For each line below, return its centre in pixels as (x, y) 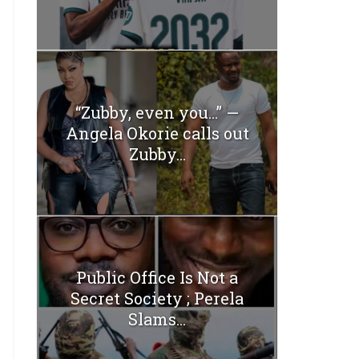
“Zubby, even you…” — (157, 112)
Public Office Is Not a (157, 278)
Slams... (157, 319)
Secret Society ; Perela (157, 298)
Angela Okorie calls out (157, 133)
